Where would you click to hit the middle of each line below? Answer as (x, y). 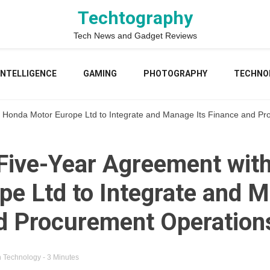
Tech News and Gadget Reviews (135, 36)
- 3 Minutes (61, 257)
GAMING (100, 74)
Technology (22, 257)
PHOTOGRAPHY (175, 74)
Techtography (135, 18)
